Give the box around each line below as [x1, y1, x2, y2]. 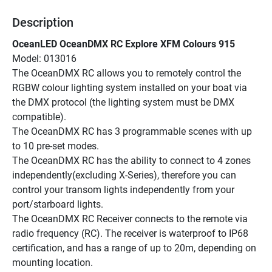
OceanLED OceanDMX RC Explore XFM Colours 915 [12, 38, 235, 50]
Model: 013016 [12, 52, 76, 64]
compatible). [12, 110, 66, 123]
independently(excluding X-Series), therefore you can [12, 169, 236, 181]
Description [12, 15, 73, 30]
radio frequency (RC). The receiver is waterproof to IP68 [12, 227, 248, 239]
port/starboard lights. [12, 198, 103, 210]
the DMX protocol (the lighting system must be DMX [12, 96, 234, 108]
